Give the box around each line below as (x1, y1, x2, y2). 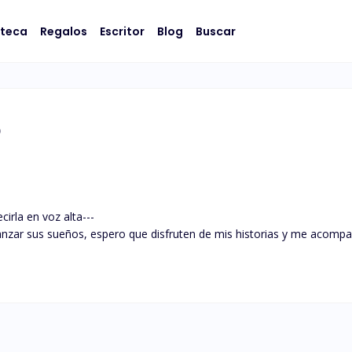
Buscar (196, 23, 236, 39)
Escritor (100, 23, 145, 39)
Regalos (40, 23, 87, 39)
